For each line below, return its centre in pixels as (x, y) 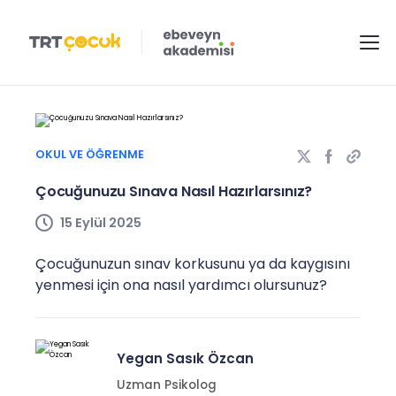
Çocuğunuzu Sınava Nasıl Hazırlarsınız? (174, 191)
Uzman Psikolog (167, 385)
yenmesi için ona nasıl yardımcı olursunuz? (181, 285)
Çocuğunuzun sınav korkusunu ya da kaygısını (193, 263)
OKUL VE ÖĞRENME (90, 155)
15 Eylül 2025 (101, 222)
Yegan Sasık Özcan (185, 359)
